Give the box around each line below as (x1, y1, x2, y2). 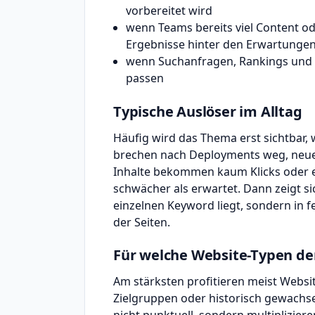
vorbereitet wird (125, 3, 212, 19)
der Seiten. (113, 214, 170, 230)
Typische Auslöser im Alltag (113, 101, 302, 121)
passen (125, 70, 164, 86)
